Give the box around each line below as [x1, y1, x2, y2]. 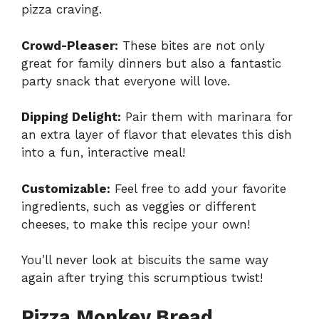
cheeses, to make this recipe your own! [21, 216, 250, 231]
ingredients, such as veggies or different [21, 199, 256, 214]
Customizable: [21, 181, 110, 196]
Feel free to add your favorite [110, 181, 286, 196]
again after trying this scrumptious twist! [21, 271, 263, 286]
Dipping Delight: [21, 110, 121, 125]
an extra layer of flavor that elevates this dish [21, 127, 292, 142]
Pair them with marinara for [121, 110, 293, 125]
